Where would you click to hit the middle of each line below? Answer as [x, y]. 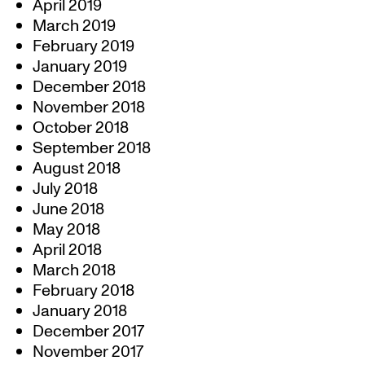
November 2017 [88, 352]
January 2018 [80, 311]
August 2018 [77, 169]
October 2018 [81, 128]
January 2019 [80, 67]
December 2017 [88, 332]
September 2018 [92, 148]
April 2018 [67, 250]
